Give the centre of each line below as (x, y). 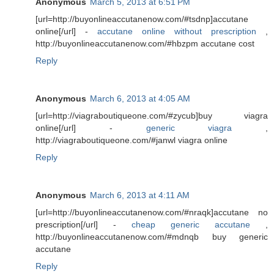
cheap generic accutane (191, 224)
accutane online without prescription (177, 31)
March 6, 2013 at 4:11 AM (140, 195)
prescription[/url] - (83, 224)
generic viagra (189, 128)
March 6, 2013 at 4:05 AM (140, 98)
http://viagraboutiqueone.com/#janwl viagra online (131, 140)
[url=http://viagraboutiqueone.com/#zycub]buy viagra (152, 115)
